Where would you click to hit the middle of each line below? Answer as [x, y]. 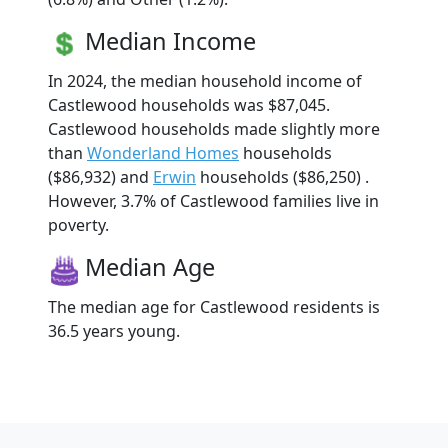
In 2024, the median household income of [205, 81]
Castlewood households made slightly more [214, 129]
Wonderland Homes [163, 153]
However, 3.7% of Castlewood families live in [213, 201]
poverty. [78, 225]
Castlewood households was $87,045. [189, 105]
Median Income [170, 41]
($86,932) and [100, 177]
